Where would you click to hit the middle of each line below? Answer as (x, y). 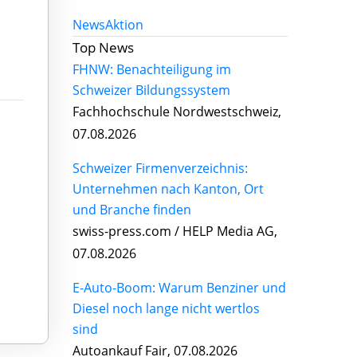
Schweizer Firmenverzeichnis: (160, 168)
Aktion (124, 24)
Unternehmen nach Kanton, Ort (168, 188)
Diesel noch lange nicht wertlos (166, 308)
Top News (103, 47)
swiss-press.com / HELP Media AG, (175, 231)
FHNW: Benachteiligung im (152, 69)
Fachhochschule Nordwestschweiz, (177, 111)
